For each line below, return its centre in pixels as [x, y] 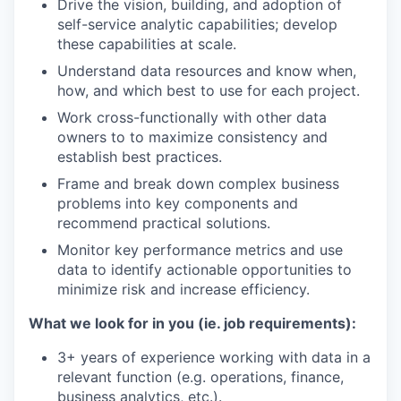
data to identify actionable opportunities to [205, 269]
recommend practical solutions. [164, 223]
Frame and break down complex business [198, 183]
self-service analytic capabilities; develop [197, 24]
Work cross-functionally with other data [192, 117]
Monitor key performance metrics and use [200, 250]
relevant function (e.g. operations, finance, [200, 377]
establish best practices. [140, 157]
